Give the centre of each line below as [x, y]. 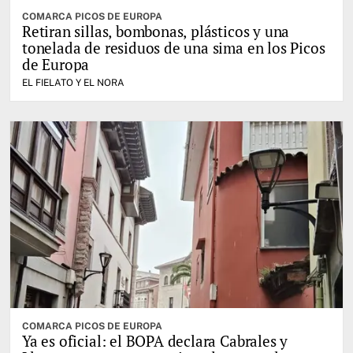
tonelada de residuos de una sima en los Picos [174, 47]
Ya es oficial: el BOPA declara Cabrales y [155, 340]
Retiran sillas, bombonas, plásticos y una [156, 31]
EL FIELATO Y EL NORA [73, 82]
